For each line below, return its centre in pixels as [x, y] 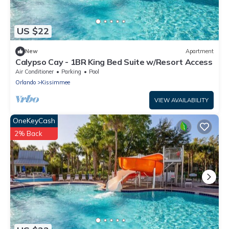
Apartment [200, 51]
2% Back [28, 133]
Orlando [26, 82]
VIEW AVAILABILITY [181, 100]
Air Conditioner [35, 71]
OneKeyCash [34, 120]
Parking [71, 71]
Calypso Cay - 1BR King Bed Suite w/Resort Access [114, 62]
